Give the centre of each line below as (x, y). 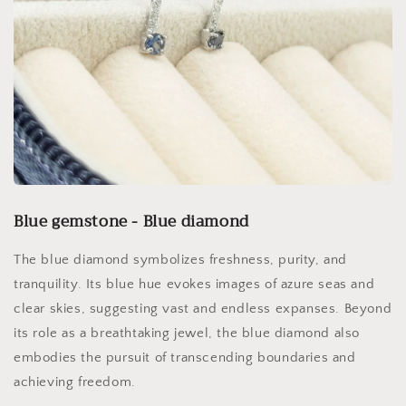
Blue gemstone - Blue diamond (131, 222)
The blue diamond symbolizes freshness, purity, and (181, 260)
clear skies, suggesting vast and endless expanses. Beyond (203, 309)
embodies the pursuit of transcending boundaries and (185, 358)
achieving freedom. (75, 382)
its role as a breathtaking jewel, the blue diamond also (187, 333)
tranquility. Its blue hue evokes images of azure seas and (194, 284)
